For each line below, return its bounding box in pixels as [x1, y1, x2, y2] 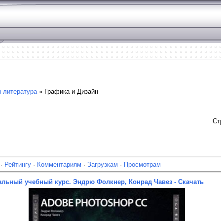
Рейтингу [4, 160, 31, 168]
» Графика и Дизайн [37, 88, 98, 95]
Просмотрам [124, 160, 161, 168]
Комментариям [37, 160, 81, 168]
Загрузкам [87, 160, 118, 168]
